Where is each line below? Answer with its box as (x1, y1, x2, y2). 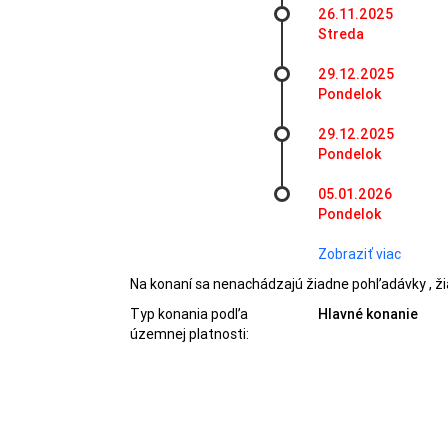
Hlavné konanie (317, 306, 418, 322)
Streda (317, 26, 364, 42)
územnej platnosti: (130, 326, 249, 342)
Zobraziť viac (317, 246, 401, 262)
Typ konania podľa (130, 306, 248, 322)
